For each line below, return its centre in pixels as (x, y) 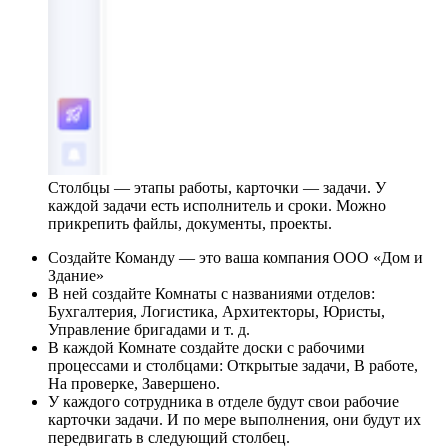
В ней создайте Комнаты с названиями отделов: (211, 294)
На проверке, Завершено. (134, 384)
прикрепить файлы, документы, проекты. (190, 224)
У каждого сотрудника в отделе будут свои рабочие (223, 402)
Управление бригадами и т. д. (149, 330)
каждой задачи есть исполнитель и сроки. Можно (217, 206)
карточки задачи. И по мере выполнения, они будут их (234, 420)
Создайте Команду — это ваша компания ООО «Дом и (235, 258)
